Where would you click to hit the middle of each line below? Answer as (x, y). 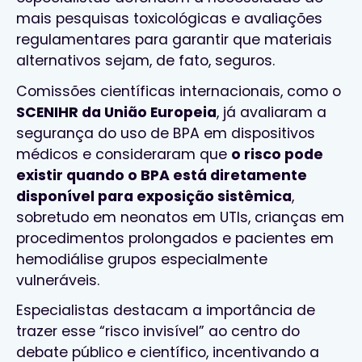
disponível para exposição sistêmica (154, 196)
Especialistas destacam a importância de (166, 310)
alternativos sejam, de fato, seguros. (145, 61)
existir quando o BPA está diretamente (162, 175)
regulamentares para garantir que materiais (174, 40)
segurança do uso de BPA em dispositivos (166, 133)
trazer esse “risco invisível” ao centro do (158, 331)
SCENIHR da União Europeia (116, 112)
